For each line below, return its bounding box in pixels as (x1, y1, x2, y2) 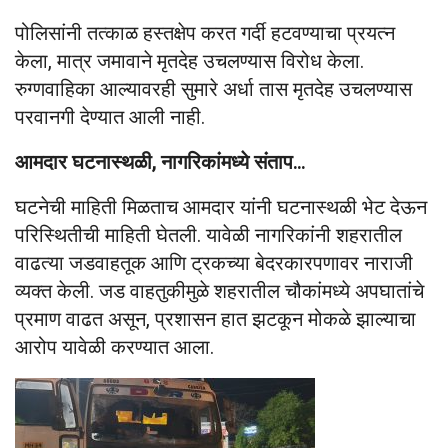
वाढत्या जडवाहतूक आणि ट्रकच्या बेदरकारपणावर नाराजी (15, 251, 413, 276)
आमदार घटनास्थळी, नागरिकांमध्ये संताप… (15, 150, 305, 175)
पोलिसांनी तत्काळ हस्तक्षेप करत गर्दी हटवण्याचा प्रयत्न (15, 21, 395, 46)
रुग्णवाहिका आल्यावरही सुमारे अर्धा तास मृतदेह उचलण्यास (15, 77, 412, 102)
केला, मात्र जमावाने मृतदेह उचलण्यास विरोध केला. (15, 49, 364, 74)
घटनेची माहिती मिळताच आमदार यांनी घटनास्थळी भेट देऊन (15, 195, 427, 220)
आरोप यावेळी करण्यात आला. (15, 335, 214, 360)
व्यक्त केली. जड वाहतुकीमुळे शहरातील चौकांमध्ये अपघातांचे (15, 279, 424, 304)
